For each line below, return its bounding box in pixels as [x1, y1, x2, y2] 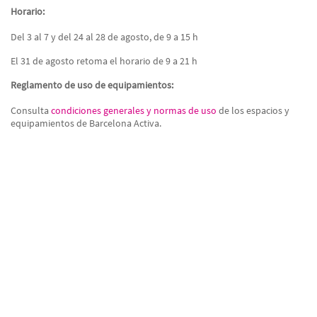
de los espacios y [217, 104, 289, 117]
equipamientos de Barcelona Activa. [11, 117, 161, 129]
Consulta [11, 104, 51, 117]
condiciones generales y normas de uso [51, 104, 217, 117]
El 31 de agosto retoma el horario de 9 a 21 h [11, 54, 197, 67]
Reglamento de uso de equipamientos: [11, 79, 173, 91]
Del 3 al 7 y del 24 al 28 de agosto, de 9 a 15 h [11, 30, 198, 43]
